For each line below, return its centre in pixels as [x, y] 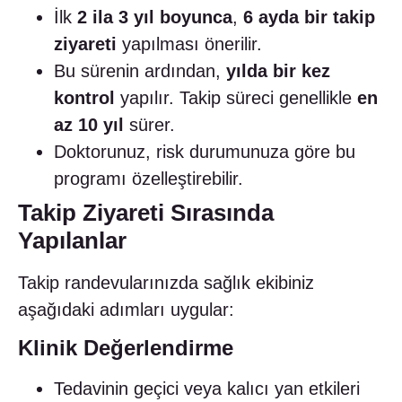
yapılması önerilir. [189, 44]
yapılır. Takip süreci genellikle [236, 97]
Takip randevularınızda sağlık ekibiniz [166, 282]
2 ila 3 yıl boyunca [155, 17]
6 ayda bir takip [309, 17]
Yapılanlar [72, 240]
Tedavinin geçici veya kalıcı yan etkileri [207, 389]
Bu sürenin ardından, [140, 70]
